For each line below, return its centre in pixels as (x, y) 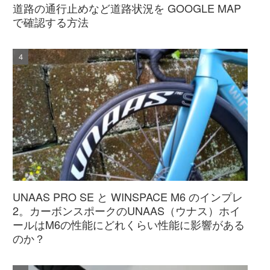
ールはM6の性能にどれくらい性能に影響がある (129, 224)
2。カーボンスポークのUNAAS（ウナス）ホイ (127, 210)
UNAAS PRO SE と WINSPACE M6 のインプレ (128, 196)
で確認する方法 (51, 21)
